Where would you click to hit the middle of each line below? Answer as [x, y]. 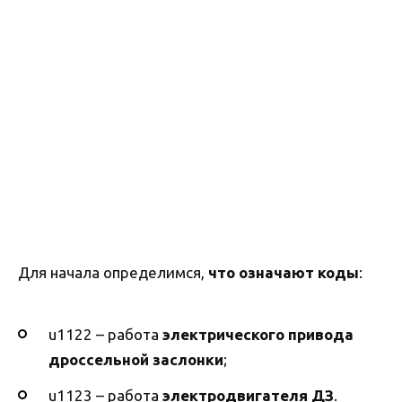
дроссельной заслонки [136, 359]
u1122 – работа [105, 334]
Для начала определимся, [113, 273]
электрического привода [258, 334]
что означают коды [284, 273]
